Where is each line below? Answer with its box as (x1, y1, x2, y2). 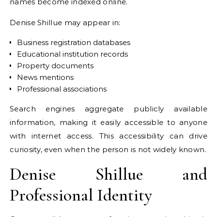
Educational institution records (17, 49, 128, 59)
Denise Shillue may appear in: (10, 18, 121, 27)
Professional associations (17, 84, 107, 93)
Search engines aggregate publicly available (10, 104, 207, 113)
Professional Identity (10, 185, 152, 205)
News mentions (17, 73, 74, 82)
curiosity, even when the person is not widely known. (10, 145, 206, 154)
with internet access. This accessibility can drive (10, 131, 207, 140)
